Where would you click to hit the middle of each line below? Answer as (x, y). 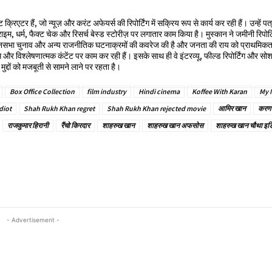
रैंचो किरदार (75, 125)
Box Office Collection (42, 91)
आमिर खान (232, 108)
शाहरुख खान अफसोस (175, 125)
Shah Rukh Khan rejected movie (156, 108)
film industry (107, 91)
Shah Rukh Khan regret (59, 108)
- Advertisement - (33, 219)
